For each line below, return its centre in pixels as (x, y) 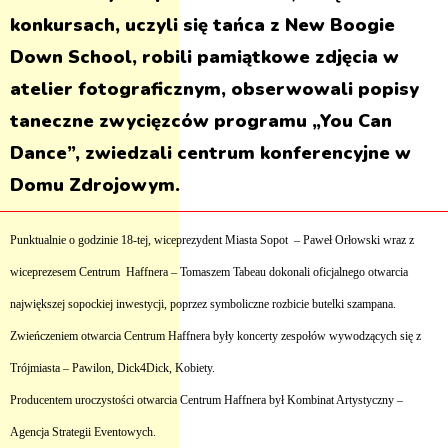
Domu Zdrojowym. (95, 185)
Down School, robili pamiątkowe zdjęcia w (204, 57)
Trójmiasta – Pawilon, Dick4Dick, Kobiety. (112, 368)
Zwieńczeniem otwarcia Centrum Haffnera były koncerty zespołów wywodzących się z (215, 336)
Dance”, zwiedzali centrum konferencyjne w (210, 153)
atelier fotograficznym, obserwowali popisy (214, 89)
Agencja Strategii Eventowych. (83, 432)
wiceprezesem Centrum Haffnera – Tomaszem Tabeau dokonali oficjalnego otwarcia (209, 272)
